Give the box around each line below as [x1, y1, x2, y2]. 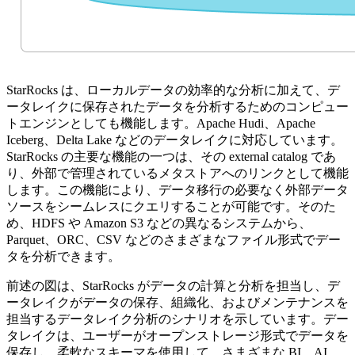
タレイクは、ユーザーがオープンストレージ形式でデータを [6, 328, 349, 342]
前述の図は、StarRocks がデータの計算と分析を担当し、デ [6, 278, 340, 292]
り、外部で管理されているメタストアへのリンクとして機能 [6, 166, 349, 180]
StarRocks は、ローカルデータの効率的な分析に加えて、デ [6, 82, 340, 97]
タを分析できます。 [6, 249, 120, 263]
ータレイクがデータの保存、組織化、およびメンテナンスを [6, 295, 349, 309]
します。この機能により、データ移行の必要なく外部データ [6, 182, 349, 197]
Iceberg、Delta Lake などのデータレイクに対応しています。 [6, 132, 343, 147]
